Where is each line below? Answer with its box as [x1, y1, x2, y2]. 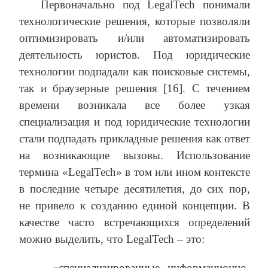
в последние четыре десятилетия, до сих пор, [19, 182, 250, 196]
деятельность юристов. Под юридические [19, 48, 250, 62]
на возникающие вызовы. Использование [19, 149, 250, 162]
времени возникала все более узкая [19, 99, 250, 112]
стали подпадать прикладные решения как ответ [19, 132, 250, 145]
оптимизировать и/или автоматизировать [19, 32, 250, 45]
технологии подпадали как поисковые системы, [19, 65, 250, 78]
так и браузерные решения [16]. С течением [19, 82, 250, 95]
